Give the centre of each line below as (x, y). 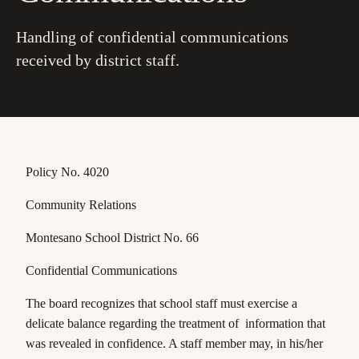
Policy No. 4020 (71, 172)
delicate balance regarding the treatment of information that (175, 323)
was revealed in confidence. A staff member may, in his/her (174, 343)
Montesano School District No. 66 (115, 238)
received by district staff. (98, 60)
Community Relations (84, 205)
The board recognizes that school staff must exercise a (161, 303)
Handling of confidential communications (152, 37)
